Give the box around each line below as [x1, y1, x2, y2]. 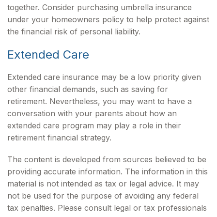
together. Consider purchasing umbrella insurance [7, 2, 192, 12]
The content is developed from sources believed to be [7, 155, 206, 164]
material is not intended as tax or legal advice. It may [7, 179, 199, 188]
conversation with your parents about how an [7, 108, 177, 118]
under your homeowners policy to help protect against [7, 15, 209, 24]
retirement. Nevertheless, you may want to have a [7, 96, 192, 106]
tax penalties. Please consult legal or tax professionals [7, 203, 207, 213]
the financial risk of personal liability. [7, 27, 140, 36]
